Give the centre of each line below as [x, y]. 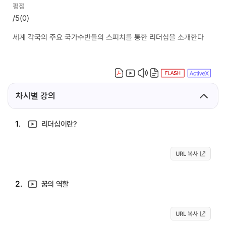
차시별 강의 [36, 96]
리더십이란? [58, 124]
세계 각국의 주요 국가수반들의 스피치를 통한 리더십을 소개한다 [108, 37]
